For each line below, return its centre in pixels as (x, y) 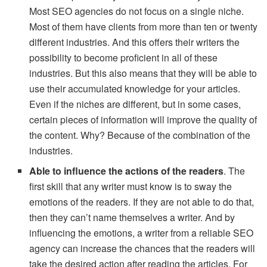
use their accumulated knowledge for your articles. (135, 88)
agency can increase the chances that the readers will (142, 248)
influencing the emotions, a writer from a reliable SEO (142, 232)
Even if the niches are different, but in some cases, (135, 104)
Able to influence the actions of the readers (127, 170)
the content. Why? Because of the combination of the (140, 135)
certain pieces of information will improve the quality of (143, 119)
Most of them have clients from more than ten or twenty (144, 26)
